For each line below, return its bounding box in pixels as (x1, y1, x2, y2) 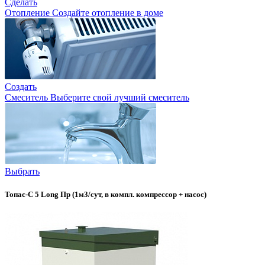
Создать (5, 82, 37, 92)
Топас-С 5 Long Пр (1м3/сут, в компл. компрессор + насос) (5, 190, 206, 199)
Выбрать (5, 166, 40, 176)
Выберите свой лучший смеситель (50, 92, 189, 102)
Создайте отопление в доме (52, 8, 163, 18)
